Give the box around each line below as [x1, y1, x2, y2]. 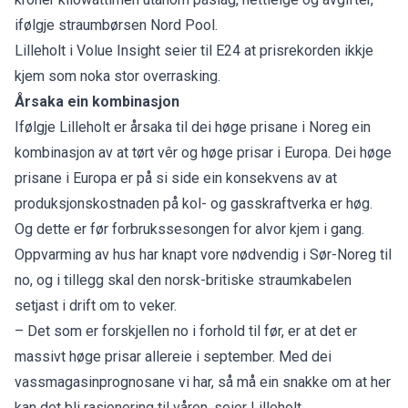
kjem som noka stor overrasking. [15, 66, 220, 85]
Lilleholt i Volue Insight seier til [15, 41, 216, 59]
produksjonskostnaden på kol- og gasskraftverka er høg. [15, 194, 372, 212]
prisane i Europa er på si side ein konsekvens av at [15, 168, 337, 187]
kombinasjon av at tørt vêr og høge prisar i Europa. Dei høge [15, 143, 392, 161]
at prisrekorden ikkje [240, 41, 373, 59]
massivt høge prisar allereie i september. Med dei [15, 347, 331, 365]
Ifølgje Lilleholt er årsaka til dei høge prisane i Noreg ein [15, 117, 371, 136]
